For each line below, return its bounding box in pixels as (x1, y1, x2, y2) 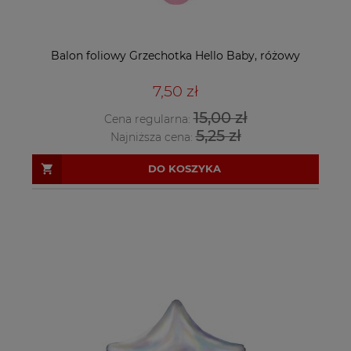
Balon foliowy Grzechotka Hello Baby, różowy (51, 48, 300, 63)
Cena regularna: (103, 112, 194, 127)
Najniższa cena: (110, 129, 196, 144)
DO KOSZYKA (148, 162, 221, 175)
